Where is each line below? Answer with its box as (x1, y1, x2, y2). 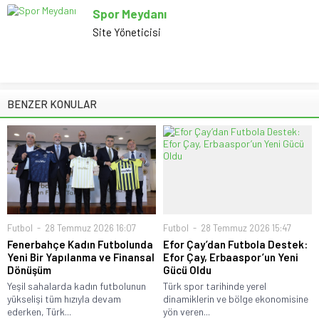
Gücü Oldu (163, 263, 211, 277)
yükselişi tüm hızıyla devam (7, 293, 121, 305)
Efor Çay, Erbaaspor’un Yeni (163, 251, 298, 264)
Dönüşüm (7, 263, 51, 277)
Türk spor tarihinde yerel (163, 280, 266, 293)
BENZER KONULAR (7, 97, 97, 110)
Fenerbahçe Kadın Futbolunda (7, 238, 153, 251)
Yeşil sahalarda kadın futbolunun (7, 280, 146, 293)
